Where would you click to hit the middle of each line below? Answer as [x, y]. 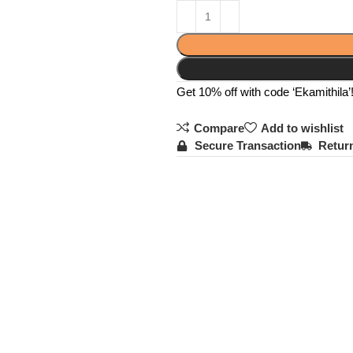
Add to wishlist [302, 128]
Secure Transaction [247, 145]
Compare [219, 128]
